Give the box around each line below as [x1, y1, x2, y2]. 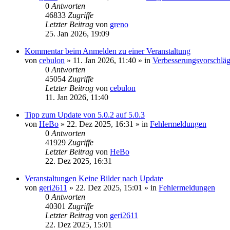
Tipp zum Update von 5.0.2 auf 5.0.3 [25, 110, 145, 119]
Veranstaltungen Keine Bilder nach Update [25, 174, 163, 183]
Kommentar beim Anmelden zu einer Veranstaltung [25, 47, 190, 55]
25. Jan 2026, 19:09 [45, 29, 109, 38]
